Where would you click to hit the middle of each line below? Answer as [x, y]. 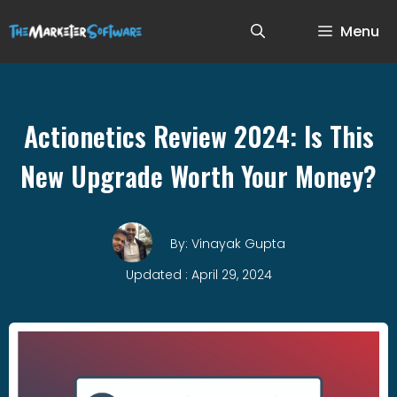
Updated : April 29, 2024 [198, 275]
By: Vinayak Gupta [227, 244]
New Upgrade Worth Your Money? [198, 176]
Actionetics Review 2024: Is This [198, 136]
